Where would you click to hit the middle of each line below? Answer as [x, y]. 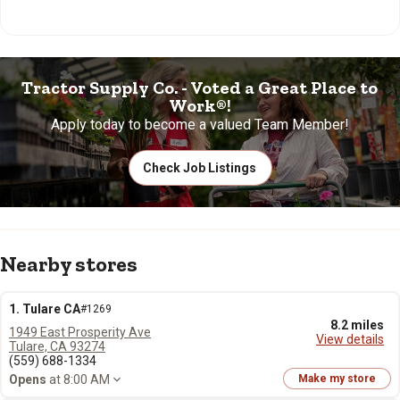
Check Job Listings [200, 168]
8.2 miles [357, 325]
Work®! [200, 105]
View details [350, 339]
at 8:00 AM [78, 379]
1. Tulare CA [45, 309]
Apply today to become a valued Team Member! [200, 125]
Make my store [337, 379]
